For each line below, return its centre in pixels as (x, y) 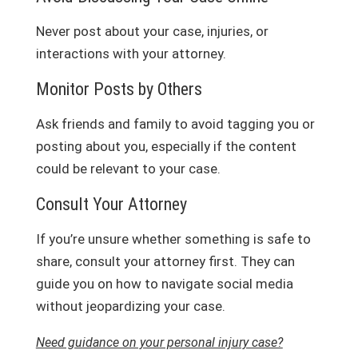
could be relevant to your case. (128, 168)
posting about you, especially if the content (166, 146)
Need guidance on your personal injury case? (159, 342)
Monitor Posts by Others (119, 89)
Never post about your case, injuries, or (152, 31)
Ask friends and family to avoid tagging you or (175, 123)
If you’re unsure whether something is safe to (173, 239)
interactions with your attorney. (131, 53)
